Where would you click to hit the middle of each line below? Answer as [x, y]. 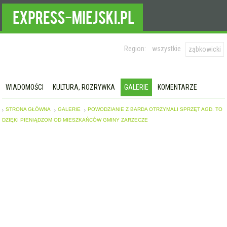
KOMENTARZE [178, 87]
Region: [135, 49]
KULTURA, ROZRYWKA [84, 87]
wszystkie [166, 49]
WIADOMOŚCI [25, 87]
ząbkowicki [204, 49]
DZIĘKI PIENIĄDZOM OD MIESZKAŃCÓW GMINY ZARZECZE [75, 120]
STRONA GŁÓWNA [28, 109]
